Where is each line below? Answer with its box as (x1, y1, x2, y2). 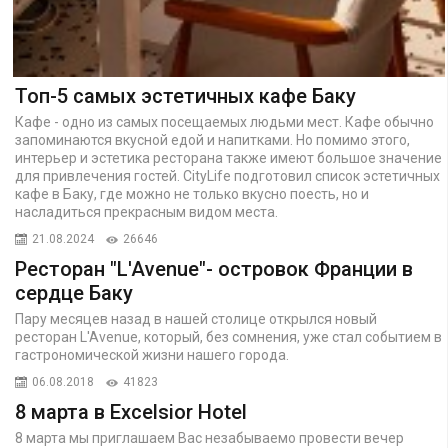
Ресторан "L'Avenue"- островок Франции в (14, 256, 413, 281)
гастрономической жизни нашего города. (14, 346, 289, 363)
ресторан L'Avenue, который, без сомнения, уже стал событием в (14, 328, 442, 345)
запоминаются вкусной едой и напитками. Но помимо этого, (14, 131, 410, 148)
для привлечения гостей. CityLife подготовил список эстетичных (14, 167, 440, 184)
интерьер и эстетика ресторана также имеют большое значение (14, 149, 442, 166)
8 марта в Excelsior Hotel (14, 399, 247, 424)
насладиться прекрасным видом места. (14, 203, 278, 220)
